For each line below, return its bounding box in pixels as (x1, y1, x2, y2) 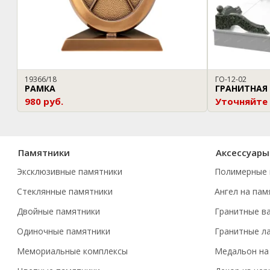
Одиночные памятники (17, 225, 110, 237)
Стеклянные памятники (17, 186, 113, 198)
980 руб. (25, 95, 63, 108)
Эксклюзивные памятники (17, 166, 122, 178)
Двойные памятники (17, 206, 100, 218)
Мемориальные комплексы (17, 245, 128, 257)
